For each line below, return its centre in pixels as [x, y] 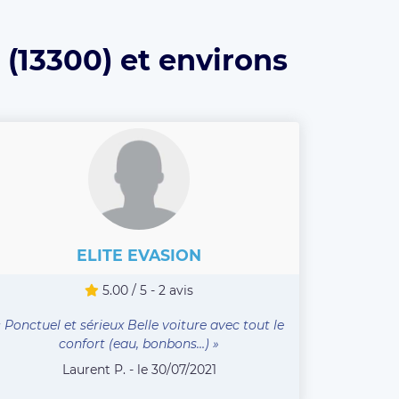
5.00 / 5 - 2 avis [146, 290]
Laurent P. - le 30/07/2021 [139, 369]
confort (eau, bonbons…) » [139, 343]
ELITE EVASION [139, 255]
